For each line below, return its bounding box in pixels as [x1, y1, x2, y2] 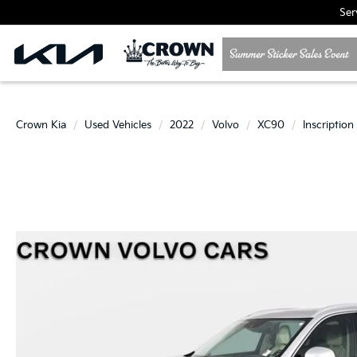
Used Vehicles [84, 119, 151, 131]
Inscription [303, 119, 354, 131]
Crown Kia [16, 119, 66, 131]
